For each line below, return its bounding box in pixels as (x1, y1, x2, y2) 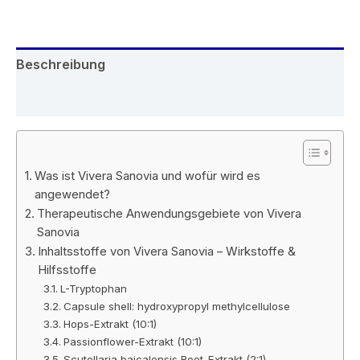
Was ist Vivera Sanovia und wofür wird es (34, 168, 260, 183)
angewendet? (34, 186, 110, 202)
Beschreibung (16, 55, 105, 72)
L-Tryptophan (60, 281, 128, 295)
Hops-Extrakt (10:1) (63, 317, 157, 330)
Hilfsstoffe (37, 262, 96, 277)
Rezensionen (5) (16, 91, 121, 108)
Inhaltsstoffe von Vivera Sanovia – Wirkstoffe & (37, 243, 296, 259)
